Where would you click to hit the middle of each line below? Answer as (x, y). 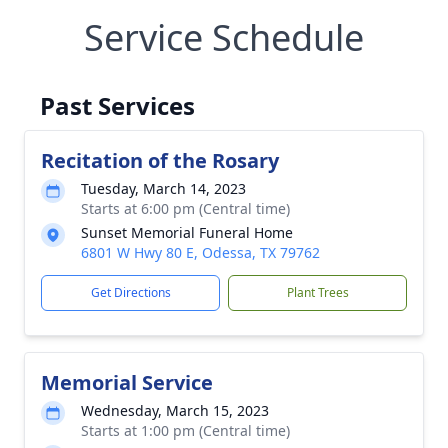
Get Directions (130, 292)
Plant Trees (317, 292)
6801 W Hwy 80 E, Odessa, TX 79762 (200, 252)
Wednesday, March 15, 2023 (175, 410)
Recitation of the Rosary (160, 160)
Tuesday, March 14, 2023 (163, 188)
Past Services (117, 105)
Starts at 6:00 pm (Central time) (185, 208)
